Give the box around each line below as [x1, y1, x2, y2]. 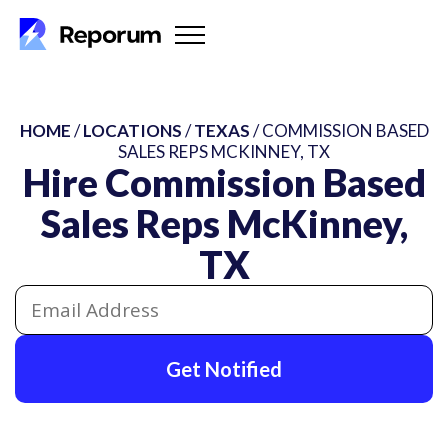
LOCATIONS [82, 120, 182, 141]
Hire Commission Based [22, 159, 426, 205]
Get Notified [166, 357, 282, 381]
